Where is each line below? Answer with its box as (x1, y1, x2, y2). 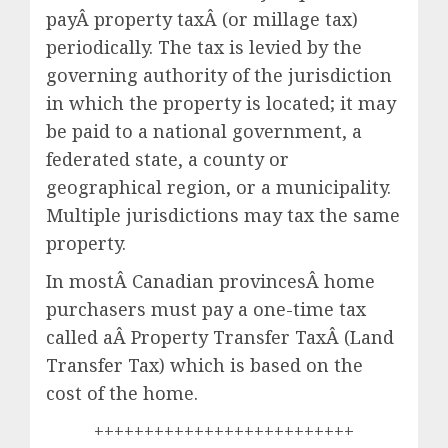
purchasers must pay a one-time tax (46, 296, 366, 321)
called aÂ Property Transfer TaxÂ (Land (46, 324, 394, 349)
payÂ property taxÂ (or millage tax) (46, 6, 358, 31)
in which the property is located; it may (46, 90, 396, 115)
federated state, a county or (46, 146, 289, 171)
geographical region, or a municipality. (46, 174, 391, 199)
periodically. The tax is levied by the (46, 34, 362, 59)
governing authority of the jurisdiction (46, 62, 392, 87)
